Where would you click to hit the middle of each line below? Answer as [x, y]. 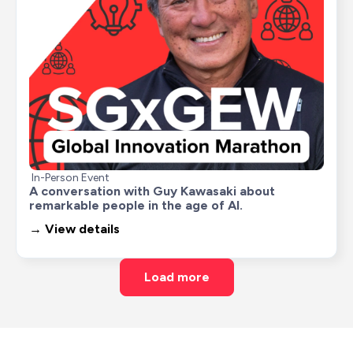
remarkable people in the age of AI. [136, 205]
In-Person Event [71, 177]
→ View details [74, 229]
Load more [176, 277]
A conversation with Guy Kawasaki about [152, 191]
